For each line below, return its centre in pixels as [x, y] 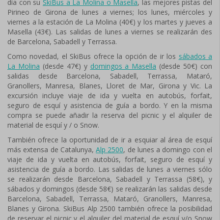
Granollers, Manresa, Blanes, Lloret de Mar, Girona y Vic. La [110, 86]
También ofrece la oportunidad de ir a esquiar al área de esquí [110, 140]
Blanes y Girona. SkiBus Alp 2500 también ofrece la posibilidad [110, 208]
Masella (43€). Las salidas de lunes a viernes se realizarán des [110, 32]
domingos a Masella [123, 66]
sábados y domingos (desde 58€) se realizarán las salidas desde [110, 189]
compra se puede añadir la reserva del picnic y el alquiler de [110, 115]
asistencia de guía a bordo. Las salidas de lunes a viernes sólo [110, 169]
